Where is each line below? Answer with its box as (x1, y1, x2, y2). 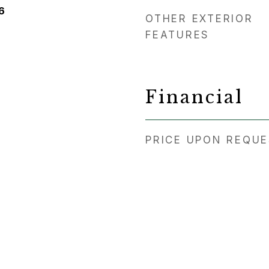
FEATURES (145, 29, 210, 41)
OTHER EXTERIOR (145, 13, 253, 25)
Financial (145, 86, 243, 108)
